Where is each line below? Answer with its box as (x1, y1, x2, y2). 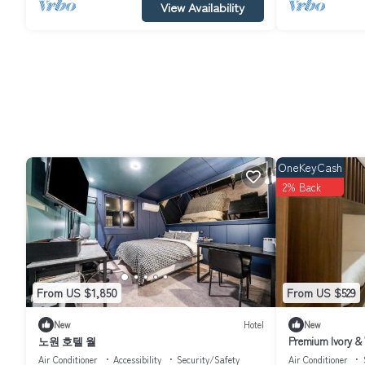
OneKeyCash (277, 158, 342, 175)
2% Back (282, 178, 321, 195)
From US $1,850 (37, 284, 117, 301)
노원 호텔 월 (38, 332, 97, 349)
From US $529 (286, 284, 356, 301)
